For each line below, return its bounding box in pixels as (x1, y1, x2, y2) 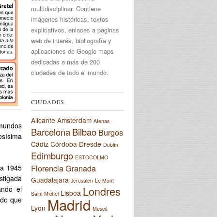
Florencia (31, 162, 63, 174)
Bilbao (72, 125, 96, 139)
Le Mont (95, 177, 114, 185)
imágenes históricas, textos (31, 15, 108, 24)
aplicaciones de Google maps (31, 46, 114, 56)
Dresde (79, 139, 101, 149)
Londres (83, 184, 121, 199)
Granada (65, 162, 96, 174)
